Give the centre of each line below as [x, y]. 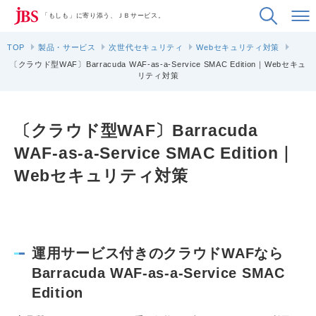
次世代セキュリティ [146, 47]
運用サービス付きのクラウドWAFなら [158, 253]
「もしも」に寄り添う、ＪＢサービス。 [103, 16]
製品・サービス [67, 47]
